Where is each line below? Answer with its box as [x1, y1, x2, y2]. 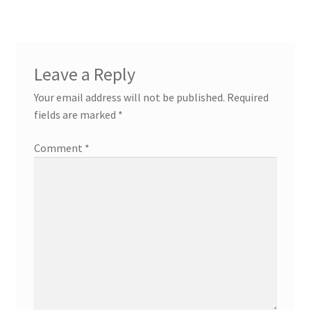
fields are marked [33, 108, 118, 122]
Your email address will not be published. [33, 90, 225, 105]
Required [226, 90, 269, 105]
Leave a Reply [33, 63, 135, 86]
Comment [33, 140, 85, 155]
